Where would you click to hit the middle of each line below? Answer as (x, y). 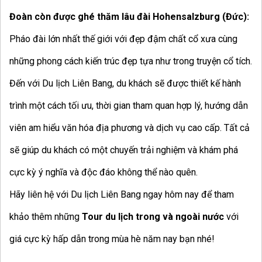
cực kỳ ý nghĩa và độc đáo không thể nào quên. (104, 173)
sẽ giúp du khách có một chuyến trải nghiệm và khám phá (124, 150)
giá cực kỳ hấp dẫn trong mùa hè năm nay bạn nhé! (112, 239)
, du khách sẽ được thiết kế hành (177, 84)
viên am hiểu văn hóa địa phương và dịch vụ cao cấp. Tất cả (130, 128)
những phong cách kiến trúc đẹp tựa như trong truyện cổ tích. (131, 61)
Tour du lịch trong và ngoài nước (153, 217)
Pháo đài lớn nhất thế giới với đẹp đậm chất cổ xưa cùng (123, 39)
